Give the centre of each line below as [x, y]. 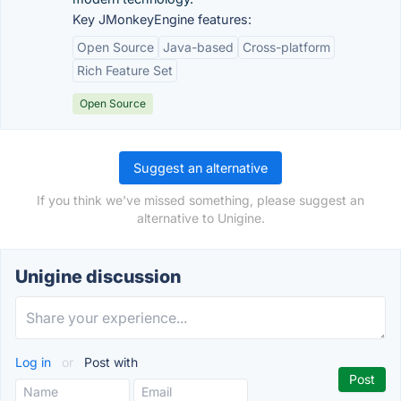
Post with [109, 362]
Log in [35, 362]
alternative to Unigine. [200, 218]
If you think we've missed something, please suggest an [200, 200]
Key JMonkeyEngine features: [162, 19]
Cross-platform [286, 47]
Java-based [198, 47]
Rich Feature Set [125, 70]
